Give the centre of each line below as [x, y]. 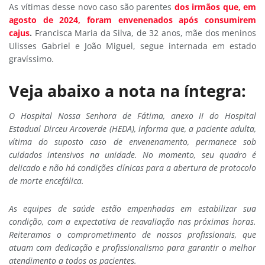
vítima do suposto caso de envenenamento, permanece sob [132, 142]
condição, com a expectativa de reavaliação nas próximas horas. [132, 221]
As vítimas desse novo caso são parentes [90, 7]
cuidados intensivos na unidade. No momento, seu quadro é [132, 155]
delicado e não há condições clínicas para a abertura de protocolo [132, 168]
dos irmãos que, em [215, 7]
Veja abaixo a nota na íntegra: [127, 91]
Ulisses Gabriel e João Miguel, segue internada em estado [132, 46]
